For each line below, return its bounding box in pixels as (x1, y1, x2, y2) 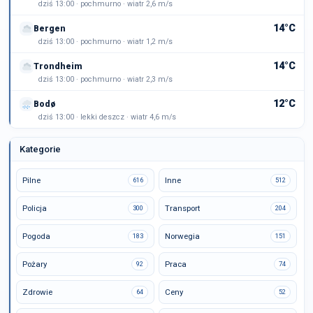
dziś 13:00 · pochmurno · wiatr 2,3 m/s (38, 75, 173, 84)
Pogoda (22, 231, 50, 241)
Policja (22, 203, 47, 213)
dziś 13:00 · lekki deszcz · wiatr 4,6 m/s (38, 112, 176, 122)
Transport (165, 203, 200, 213)
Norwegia (165, 231, 200, 241)
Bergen (34, 23, 66, 34)
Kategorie (20, 144, 61, 154)
